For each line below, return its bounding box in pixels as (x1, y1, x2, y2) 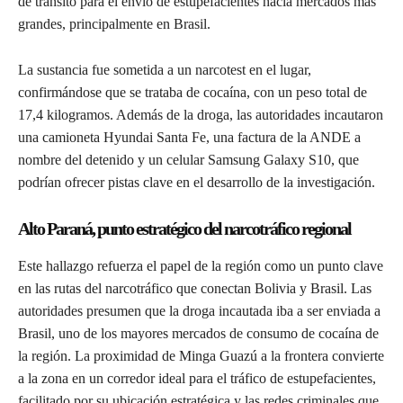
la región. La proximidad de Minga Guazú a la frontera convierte (18, 348, 384, 364)
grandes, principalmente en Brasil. (18, 16, 210, 32)
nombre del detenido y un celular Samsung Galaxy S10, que (18, 152, 359, 168)
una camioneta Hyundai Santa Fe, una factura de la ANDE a (18, 130, 361, 146)
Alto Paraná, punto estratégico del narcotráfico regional (18, 219, 351, 239)
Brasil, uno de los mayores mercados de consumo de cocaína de (18, 326, 379, 342)
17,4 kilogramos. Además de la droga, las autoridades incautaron (18, 107, 383, 123)
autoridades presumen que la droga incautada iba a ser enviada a (18, 303, 381, 319)
